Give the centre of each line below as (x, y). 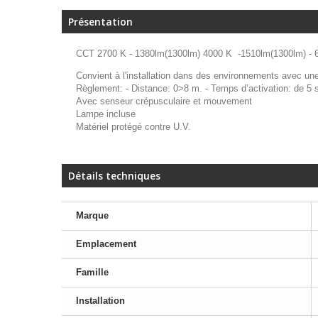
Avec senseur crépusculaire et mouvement (164, 102)
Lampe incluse (106, 114)
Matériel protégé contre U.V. (133, 127)
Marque (92, 216)
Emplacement (106, 244)
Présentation (100, 22)
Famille (92, 273)
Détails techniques (114, 176)
